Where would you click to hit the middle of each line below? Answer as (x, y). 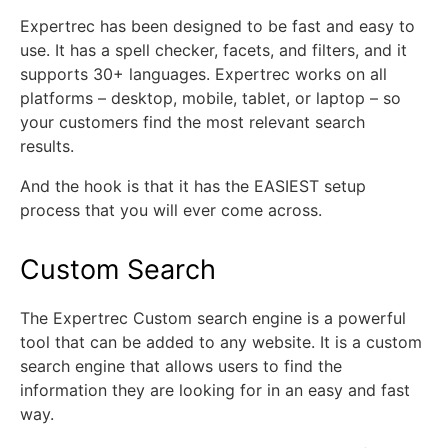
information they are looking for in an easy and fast (215, 390)
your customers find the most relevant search (192, 122)
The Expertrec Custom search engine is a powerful (213, 318)
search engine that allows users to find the (181, 366)
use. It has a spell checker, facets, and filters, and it (213, 50)
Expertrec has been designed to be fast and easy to (217, 26)
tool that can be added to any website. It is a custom (221, 342)
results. (49, 146)
